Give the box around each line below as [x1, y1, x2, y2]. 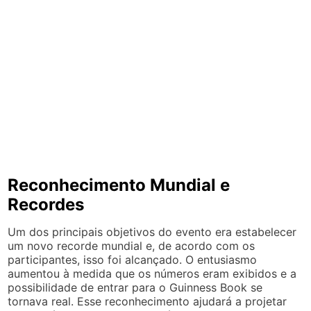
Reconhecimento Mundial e [8, 175, 230, 195]
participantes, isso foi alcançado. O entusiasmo [8, 253, 258, 267]
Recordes [8, 194, 85, 215]
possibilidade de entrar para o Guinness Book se [8, 280, 263, 294]
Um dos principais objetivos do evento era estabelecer [8, 225, 297, 239]
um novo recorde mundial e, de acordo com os [8, 239, 255, 253]
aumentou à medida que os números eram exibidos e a [8, 267, 297, 280]
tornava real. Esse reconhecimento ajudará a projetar [8, 294, 287, 308]
